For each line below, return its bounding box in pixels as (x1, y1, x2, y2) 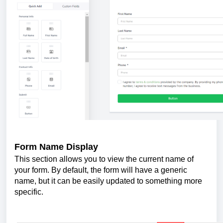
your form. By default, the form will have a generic (14, 166, 187, 175)
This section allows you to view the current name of (14, 155, 194, 164)
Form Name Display (14, 141, 98, 152)
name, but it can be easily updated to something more (14, 177, 202, 186)
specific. (14, 188, 43, 197)
